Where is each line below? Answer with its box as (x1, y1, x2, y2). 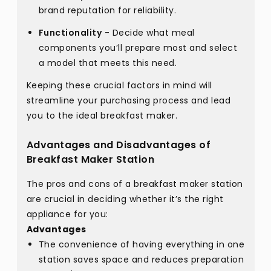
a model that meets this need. (38, 57, 177, 69)
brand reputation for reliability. (38, 4, 176, 16)
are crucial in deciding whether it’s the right (26, 193, 224, 205)
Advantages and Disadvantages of (26, 138, 211, 152)
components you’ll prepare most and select (38, 42, 237, 54)
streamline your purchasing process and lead (26, 94, 230, 106)
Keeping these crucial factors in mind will (26, 79, 212, 91)
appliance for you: (26, 208, 108, 220)
